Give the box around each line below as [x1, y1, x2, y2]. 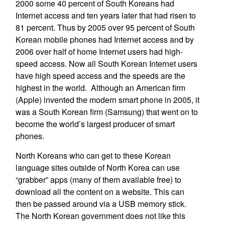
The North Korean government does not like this [15, 210, 185, 221]
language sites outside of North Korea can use [15, 162, 180, 173]
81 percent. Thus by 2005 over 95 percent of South [15, 22, 195, 33]
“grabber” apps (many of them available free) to [15, 174, 181, 185]
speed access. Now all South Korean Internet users [15, 58, 197, 69]
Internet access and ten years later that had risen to [15, 10, 196, 21]
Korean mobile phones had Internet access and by [15, 34, 194, 45]
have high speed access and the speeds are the [15, 70, 185, 81]
